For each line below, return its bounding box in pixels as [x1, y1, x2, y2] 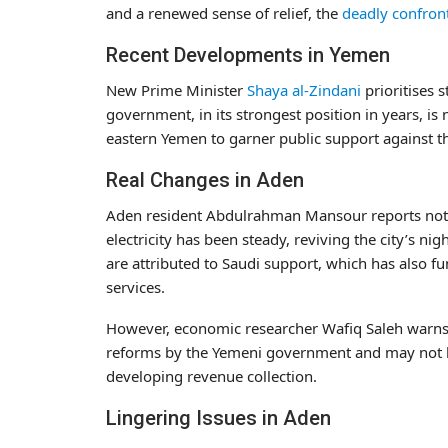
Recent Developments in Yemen [106, 42, 390, 67]
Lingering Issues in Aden [106, 405, 331, 430]
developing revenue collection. [106, 365, 317, 386]
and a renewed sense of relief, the [106, 2, 342, 23]
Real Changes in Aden [106, 167, 304, 192]
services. [106, 276, 165, 297]
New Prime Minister [106, 79, 247, 100]
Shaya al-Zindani [247, 79, 361, 100]
